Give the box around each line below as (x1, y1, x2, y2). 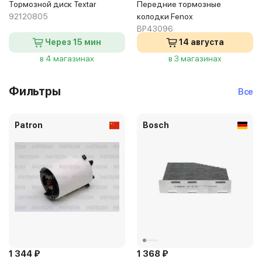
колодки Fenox (137, 12, 193, 21)
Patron (15, 120, 43, 130)
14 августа (178, 37, 224, 47)
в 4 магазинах (40, 54, 94, 63)
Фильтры (9, 84, 61, 98)
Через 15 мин (45, 37, 101, 47)
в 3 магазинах (168, 54, 222, 63)
